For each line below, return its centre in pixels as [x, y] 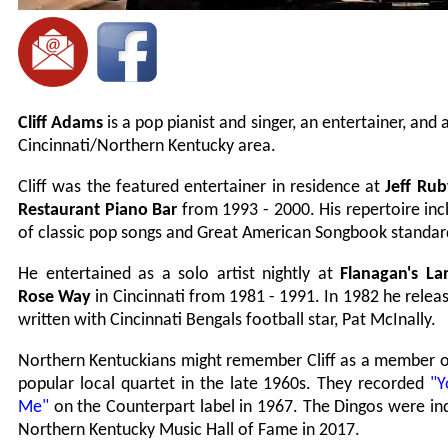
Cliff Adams [61, 124]
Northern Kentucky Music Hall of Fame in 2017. [189, 431]
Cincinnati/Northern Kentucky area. [147, 147]
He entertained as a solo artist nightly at [179, 275]
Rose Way [55, 298]
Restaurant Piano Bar [98, 211]
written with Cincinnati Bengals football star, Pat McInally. [227, 321]
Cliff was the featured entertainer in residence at [202, 188]
